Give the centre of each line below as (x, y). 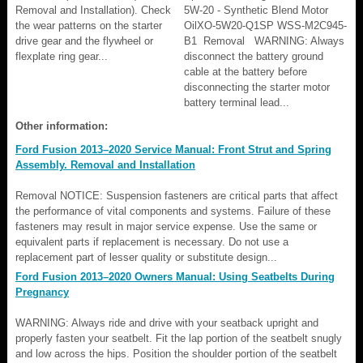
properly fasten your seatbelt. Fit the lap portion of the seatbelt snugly (179, 338)
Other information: (62, 126)
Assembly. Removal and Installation (105, 164)
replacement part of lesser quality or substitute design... (146, 257)
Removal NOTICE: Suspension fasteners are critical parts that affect (177, 195)
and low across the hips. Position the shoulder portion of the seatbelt (176, 353)
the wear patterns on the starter (89, 25)
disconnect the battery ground (254, 56)
